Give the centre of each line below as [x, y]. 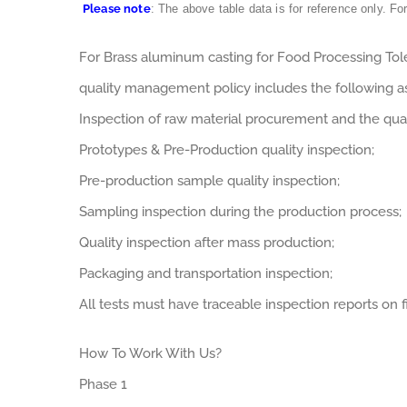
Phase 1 [103, 384]
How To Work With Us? [150, 353]
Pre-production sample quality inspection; [209, 181]
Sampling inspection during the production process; [240, 212]
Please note [117, 9]
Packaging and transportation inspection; [206, 273]
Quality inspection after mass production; [207, 243]
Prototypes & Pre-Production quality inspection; [227, 150]
